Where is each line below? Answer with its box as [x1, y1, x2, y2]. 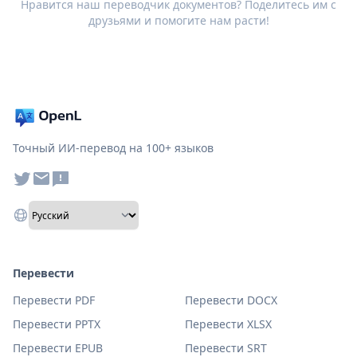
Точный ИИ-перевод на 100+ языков [13, 140, 214, 155]
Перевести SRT [185, 340, 267, 355]
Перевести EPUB [13, 340, 103, 355]
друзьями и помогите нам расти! [88, 13, 269, 28]
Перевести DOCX [185, 292, 277, 308]
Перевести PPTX [13, 316, 100, 331]
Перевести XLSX [185, 316, 272, 331]
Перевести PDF [13, 292, 95, 308]
